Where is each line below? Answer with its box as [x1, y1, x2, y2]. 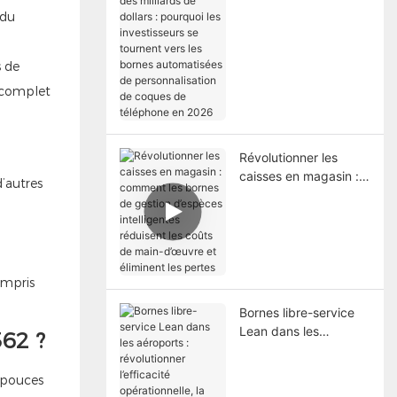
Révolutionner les [238, 149, 338, 165]
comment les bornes [238, 186, 356, 202]
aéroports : [238, 341, 302, 357]
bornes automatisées [238, 58, 360, 74]
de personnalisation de [238, 76, 370, 92]
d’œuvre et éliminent [238, 261, 357, 276]
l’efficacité [238, 378, 298, 394]
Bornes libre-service [238, 304, 354, 320]
